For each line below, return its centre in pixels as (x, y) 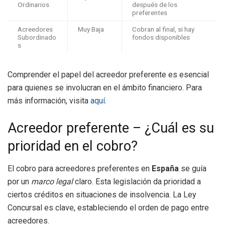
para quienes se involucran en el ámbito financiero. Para (105, 88)
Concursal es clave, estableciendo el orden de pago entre (108, 207)
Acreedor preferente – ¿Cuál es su (111, 128)
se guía (193, 168)
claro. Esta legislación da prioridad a (137, 181)
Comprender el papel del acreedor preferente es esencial (108, 75)
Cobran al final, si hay (163, 29)
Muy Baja (91, 29)
